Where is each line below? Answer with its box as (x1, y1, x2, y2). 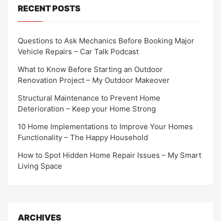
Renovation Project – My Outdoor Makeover (18, 75, 170, 85)
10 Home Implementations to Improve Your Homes (18, 121, 193, 131)
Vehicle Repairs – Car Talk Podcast (18, 46, 139, 56)
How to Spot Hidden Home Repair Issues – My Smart (18, 150, 201, 160)
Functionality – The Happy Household (18, 132, 148, 142)
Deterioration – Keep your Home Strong (18, 104, 156, 113)
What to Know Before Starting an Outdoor (18, 64, 163, 74)
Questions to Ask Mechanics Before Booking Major (18, 36, 194, 45)
